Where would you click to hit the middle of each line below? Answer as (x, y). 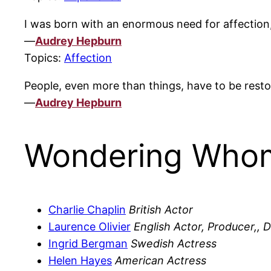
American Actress (161, 260)
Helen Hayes (80, 260)
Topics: (44, 58)
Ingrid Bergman (88, 243)
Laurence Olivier (90, 226)
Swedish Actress (174, 243)
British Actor (161, 209)
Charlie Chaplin (87, 209)
